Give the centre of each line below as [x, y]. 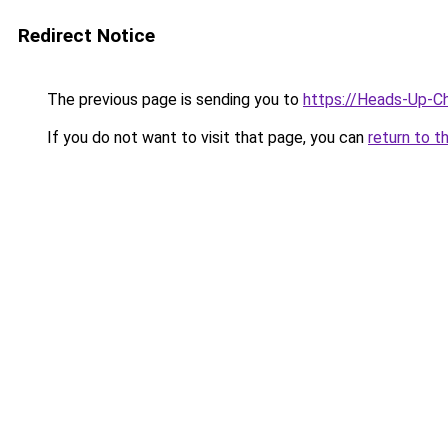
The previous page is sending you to [173, 99]
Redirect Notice [86, 35]
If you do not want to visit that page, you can [205, 137]
